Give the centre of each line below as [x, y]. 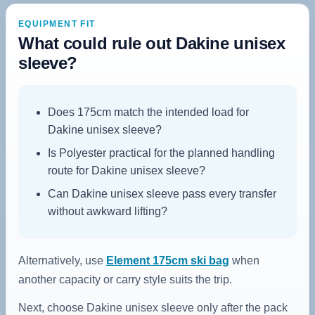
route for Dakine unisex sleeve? [127, 170]
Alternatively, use [62, 260]
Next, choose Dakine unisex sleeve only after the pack [153, 307]
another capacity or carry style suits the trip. [125, 279]
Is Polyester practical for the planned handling [161, 153]
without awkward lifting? [108, 211]
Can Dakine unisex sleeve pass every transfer [162, 193]
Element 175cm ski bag [168, 260]
